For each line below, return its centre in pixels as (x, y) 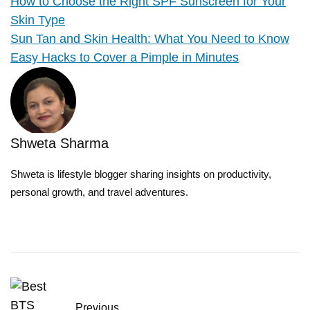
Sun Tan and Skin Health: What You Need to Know (150, 39)
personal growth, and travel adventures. (99, 192)
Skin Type (38, 20)
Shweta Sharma (60, 144)
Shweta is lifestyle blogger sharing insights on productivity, (141, 174)
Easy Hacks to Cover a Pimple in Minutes (125, 58)
